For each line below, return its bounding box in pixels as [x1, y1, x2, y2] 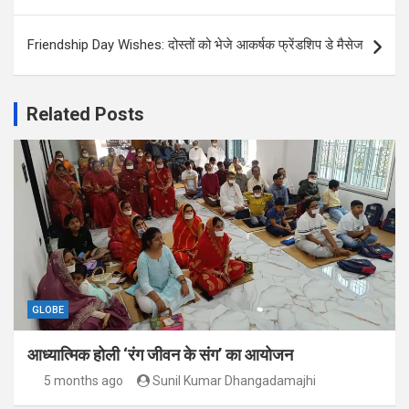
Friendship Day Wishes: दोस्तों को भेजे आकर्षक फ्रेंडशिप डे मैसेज [27, 37, 363, 54]
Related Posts [26, 103, 144, 126]
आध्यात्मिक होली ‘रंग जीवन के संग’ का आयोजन [27, 345, 293, 365]
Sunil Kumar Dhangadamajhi [152, 373, 316, 389]
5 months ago [43, 373, 123, 389]
